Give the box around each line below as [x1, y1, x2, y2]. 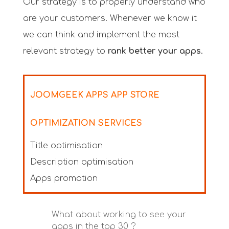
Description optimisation [30, 157, 133, 167]
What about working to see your [51, 210, 186, 220]
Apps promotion [30, 174, 98, 184]
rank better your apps [107, 46, 201, 56]
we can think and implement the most [22, 30, 179, 39]
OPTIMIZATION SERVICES [30, 119, 142, 128]
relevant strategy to [22, 46, 108, 56]
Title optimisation [30, 141, 103, 151]
